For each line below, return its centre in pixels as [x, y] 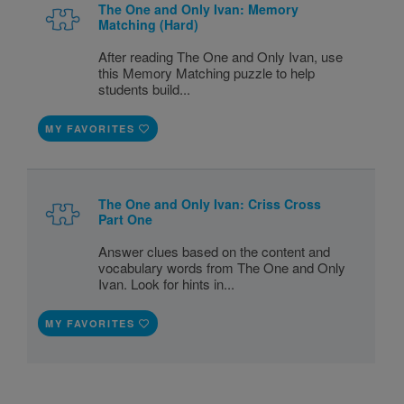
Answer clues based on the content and [215, 251]
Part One [126, 219]
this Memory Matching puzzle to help [207, 72]
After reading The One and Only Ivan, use [221, 56]
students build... [145, 88]
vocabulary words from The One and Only [222, 267]
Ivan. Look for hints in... [167, 283]
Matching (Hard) [149, 24]
